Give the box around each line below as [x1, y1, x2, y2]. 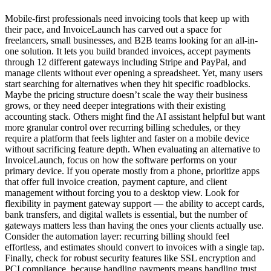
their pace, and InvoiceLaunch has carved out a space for [5, 24, 221, 34]
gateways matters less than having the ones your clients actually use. [5, 220, 264, 230]
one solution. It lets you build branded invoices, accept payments [5, 45, 250, 56]
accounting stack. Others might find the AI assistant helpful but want [5, 111, 265, 122]
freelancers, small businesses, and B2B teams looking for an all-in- [5, 34, 258, 45]
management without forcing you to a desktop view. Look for [5, 187, 239, 198]
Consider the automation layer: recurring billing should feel [5, 230, 229, 241]
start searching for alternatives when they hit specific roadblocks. [5, 78, 250, 89]
